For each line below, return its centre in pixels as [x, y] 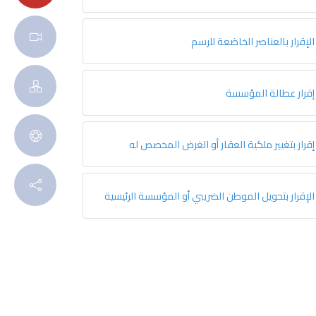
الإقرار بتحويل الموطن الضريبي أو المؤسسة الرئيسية [209, 196]
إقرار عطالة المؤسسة [270, 93]
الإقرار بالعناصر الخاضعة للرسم [253, 41]
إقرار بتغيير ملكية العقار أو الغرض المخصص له [222, 144]
